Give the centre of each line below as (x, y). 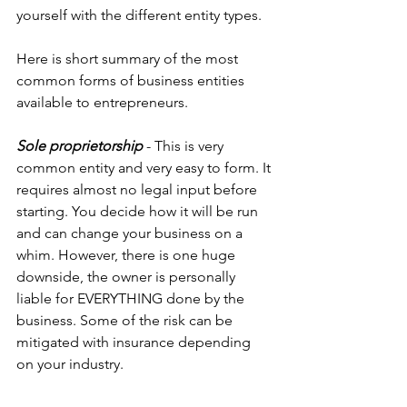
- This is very (185, 146)
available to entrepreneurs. (102, 102)
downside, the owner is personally (128, 277)
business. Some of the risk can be (126, 320)
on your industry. (70, 364)
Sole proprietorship (79, 146)
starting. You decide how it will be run (139, 211)
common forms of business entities (132, 80)
